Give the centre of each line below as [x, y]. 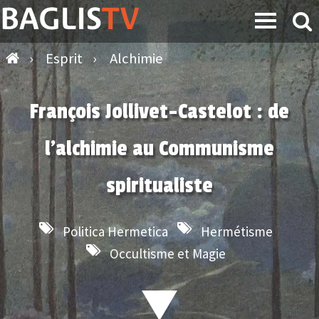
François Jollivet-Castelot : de [159, 112]
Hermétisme [237, 231]
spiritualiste [159, 186]
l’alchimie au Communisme [159, 149]
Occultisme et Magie [168, 253]
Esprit [66, 58]
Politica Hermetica [115, 231]
